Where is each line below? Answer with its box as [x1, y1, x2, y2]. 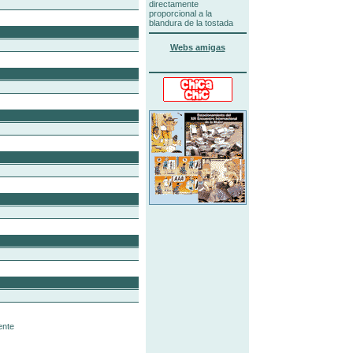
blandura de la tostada [148, 18, 233, 28]
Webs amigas [169, 43, 225, 52]
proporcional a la [148, 9, 212, 18]
